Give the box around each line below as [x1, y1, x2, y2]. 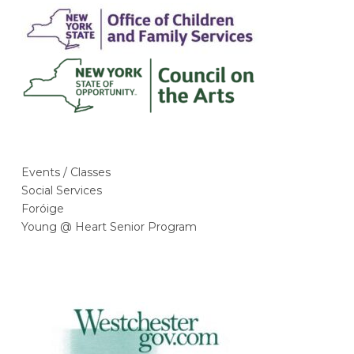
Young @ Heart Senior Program [21, 219, 198, 234]
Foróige [21, 201, 65, 216]
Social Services [21, 183, 103, 198]
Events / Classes [21, 164, 111, 179]
